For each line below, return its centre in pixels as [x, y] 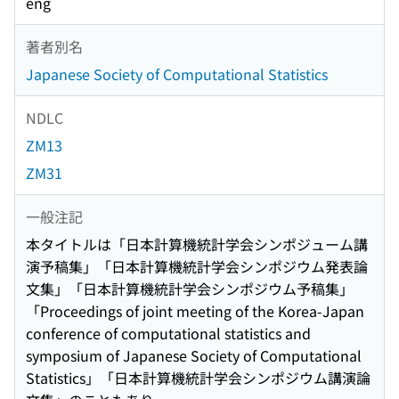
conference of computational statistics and [168, 334]
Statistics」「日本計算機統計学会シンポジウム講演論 [198, 378]
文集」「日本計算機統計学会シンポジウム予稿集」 [190, 289]
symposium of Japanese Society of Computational [194, 356]
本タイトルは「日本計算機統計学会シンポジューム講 [197, 244]
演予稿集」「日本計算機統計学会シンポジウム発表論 [197, 267]
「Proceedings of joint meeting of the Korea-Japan [195, 311]
